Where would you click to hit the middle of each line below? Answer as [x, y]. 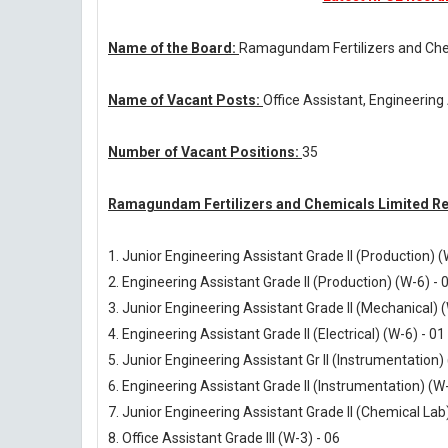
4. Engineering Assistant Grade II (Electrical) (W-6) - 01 [276, 334]
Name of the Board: [173, 48]
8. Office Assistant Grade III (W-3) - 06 [224, 438]
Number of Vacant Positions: [205, 152]
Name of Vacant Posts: [185, 100]
